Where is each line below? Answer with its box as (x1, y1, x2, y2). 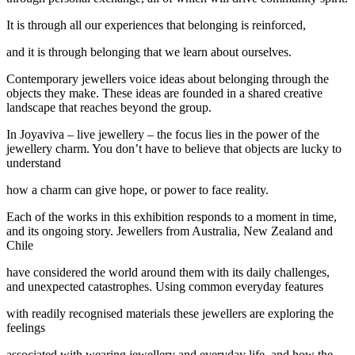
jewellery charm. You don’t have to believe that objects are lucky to (6, 141, 342, 155)
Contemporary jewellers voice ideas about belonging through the (6, 71, 329, 86)
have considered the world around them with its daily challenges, (6, 265, 330, 279)
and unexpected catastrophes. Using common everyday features (6, 279, 323, 293)
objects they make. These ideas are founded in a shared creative (6, 86, 323, 100)
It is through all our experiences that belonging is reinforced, (6, 17, 306, 32)
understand (6, 155, 61, 170)
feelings (6, 320, 45, 334)
